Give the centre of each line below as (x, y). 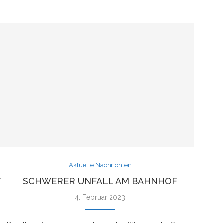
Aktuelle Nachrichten (100, 165)
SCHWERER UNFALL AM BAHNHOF (100, 181)
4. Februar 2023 (100, 197)
